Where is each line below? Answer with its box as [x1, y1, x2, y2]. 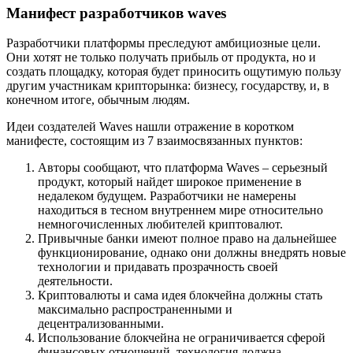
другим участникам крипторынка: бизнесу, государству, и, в [6, 79, 329, 93]
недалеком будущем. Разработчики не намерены [38, 189, 296, 203]
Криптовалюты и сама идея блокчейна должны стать [38, 288, 322, 303]
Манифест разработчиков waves [6, 4, 226, 21]
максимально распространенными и [38, 303, 232, 317]
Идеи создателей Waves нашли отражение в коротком [6, 120, 294, 134]
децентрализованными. [38, 317, 164, 331]
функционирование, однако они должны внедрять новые [38, 246, 346, 260]
